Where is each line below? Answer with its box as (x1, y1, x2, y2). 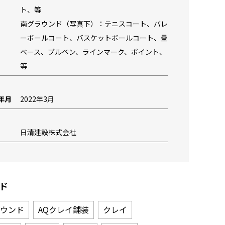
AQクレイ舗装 (38, 203, 89, 215)
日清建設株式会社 (20, 127, 76, 137)
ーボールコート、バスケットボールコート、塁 (20, 33, 168, 43)
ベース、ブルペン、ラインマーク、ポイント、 (20, 47, 166, 57)
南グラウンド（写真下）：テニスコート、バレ (20, 19, 168, 29)
